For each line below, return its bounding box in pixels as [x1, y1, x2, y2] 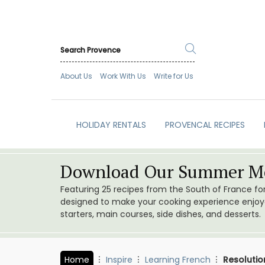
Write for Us [154, 71, 193, 82]
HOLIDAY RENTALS [76, 119, 146, 131]
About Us [60, 71, 92, 82]
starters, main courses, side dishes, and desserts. [60, 208, 261, 221]
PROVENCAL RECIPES [164, 119, 245, 131]
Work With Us [100, 71, 146, 82]
